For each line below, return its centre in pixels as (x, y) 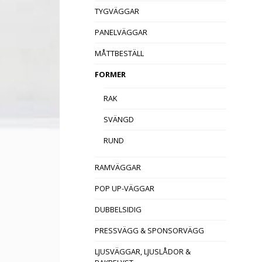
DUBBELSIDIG (118, 210)
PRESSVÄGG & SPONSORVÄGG (149, 231)
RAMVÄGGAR (118, 168)
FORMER (110, 75)
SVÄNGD (119, 120)
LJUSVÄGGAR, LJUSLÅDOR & (143, 252)
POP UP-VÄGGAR (125, 189)
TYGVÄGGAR (117, 11)
